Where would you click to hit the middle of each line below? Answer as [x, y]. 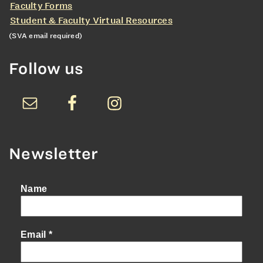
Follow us [46, 68]
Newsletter [54, 153]
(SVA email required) [45, 36]
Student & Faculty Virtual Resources [91, 20]
